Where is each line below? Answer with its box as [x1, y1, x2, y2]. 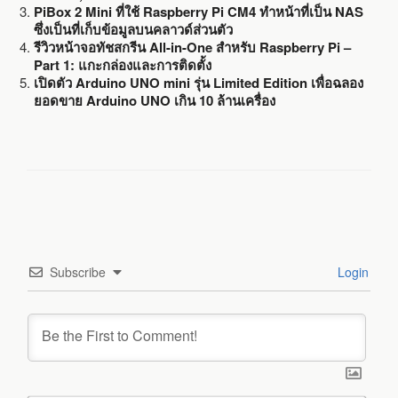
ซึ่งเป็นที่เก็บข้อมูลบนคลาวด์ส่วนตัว [33, 20, 233, 40]
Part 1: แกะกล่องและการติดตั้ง [33, 55, 211, 76]
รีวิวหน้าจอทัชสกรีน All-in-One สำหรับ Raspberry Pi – [33, 37, 351, 58]
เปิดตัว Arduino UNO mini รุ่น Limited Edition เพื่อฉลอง [33, 73, 363, 93]
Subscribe [50, 262, 106, 281]
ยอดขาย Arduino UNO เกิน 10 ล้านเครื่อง [33, 91, 275, 111]
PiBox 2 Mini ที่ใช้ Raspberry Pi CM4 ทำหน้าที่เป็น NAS [33, 2, 363, 22]
